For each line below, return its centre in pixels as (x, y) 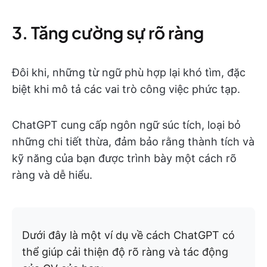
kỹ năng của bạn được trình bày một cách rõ (124, 158)
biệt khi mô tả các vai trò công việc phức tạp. (126, 89)
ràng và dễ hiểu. (52, 175)
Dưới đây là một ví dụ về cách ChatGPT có (128, 235)
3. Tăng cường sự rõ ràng (108, 32)
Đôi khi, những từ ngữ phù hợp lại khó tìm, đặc (129, 72)
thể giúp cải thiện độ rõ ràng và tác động (125, 252)
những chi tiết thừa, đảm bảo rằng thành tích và (133, 142)
